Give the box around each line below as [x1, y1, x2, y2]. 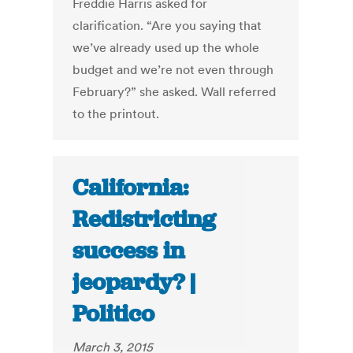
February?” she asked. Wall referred [72, 84, 277, 100]
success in [72, 236, 185, 266]
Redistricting [72, 204, 217, 235]
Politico [72, 299, 155, 329]
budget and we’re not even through [72, 61, 274, 78]
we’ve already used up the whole [72, 39, 260, 56]
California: [72, 173, 189, 203]
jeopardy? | [72, 267, 196, 298]
